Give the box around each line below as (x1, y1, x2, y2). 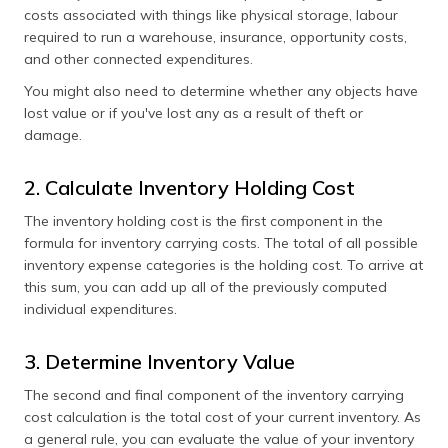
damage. (24, 126, 82, 144)
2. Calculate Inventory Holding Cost (24, 175, 355, 200)
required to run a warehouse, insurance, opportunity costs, (24, 28, 407, 46)
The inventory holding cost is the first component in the (24, 212, 383, 230)
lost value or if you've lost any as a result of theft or (24, 104, 363, 122)
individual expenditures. (24, 300, 177, 318)
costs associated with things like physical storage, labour (24, 6, 398, 24)
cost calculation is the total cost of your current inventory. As (24, 408, 421, 426)
